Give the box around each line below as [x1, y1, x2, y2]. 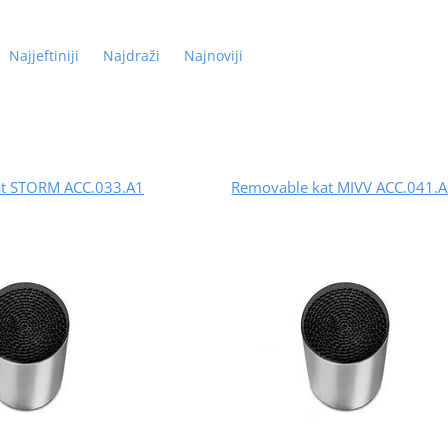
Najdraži [102, 45, 160, 65]
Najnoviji [183, 45, 243, 65]
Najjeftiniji [8, 45, 79, 65]
